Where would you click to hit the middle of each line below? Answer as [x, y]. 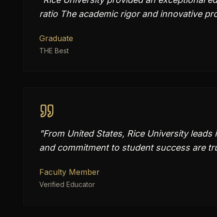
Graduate [56, 38]
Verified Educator [67, 184]
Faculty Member [70, 172]
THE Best [54, 51]
